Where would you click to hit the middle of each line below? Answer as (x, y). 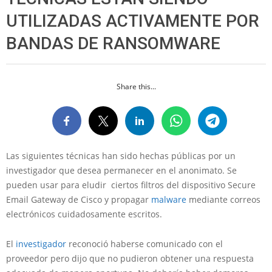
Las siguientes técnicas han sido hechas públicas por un (121, 156)
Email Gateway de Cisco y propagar (79, 199)
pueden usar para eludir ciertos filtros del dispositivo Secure (131, 185)
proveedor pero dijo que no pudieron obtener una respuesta (130, 258)
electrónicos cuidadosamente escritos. (85, 214)
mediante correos (225, 199)
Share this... (136, 87)
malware (170, 199)
